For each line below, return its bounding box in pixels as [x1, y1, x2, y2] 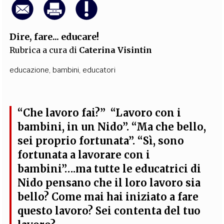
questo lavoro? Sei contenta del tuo [17, 204, 201, 217]
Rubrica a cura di [9, 44, 79, 55]
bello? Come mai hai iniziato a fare [17, 190, 199, 203]
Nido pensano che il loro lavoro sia [17, 176, 201, 189]
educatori [82, 65, 116, 74]
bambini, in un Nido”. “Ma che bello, [17, 120, 206, 133]
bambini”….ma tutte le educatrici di [17, 162, 201, 175]
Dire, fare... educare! [9, 30, 99, 42]
